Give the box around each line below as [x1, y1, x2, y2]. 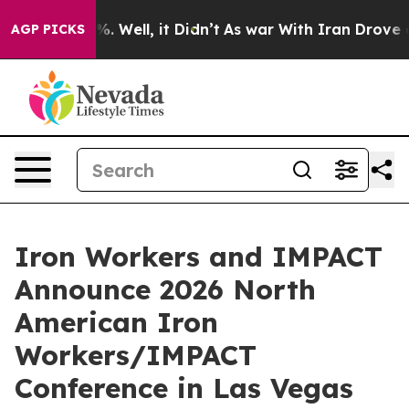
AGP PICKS [11, 21, 85, 37]
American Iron [15, 305, 218, 340]
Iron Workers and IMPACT [15, 239, 383, 274]
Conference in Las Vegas [15, 371, 353, 405]
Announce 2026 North [15, 272, 316, 307]
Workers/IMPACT [15, 338, 257, 372]
